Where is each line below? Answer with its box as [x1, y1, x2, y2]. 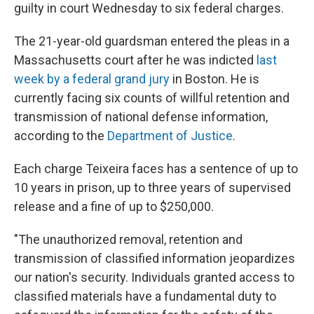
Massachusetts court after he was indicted [14, 53, 257, 67]
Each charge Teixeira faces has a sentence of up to [14, 161, 298, 176]
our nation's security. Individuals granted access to [14, 270, 294, 285]
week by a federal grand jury [14, 71, 170, 86]
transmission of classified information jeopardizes [14, 251, 295, 266]
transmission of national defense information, [14, 109, 268, 124]
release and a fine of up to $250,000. [14, 199, 214, 214]
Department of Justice [107, 128, 233, 143]
